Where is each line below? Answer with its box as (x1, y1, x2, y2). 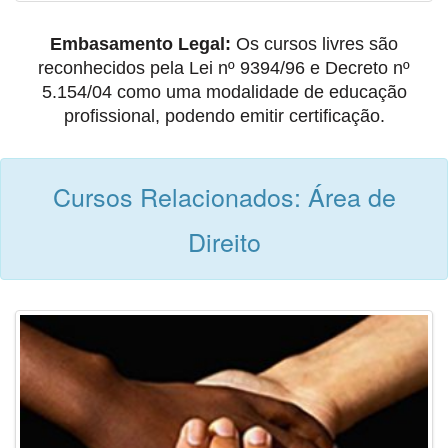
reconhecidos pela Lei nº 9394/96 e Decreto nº (38, 58, 410, 78)
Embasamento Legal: (50, 34, 231, 54)
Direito (187, 223, 261, 259)
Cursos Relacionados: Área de (52, 178, 396, 214)
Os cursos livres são (231, 34, 398, 54)
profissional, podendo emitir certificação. (63, 106, 385, 126)
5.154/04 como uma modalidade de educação (41, 82, 407, 102)
